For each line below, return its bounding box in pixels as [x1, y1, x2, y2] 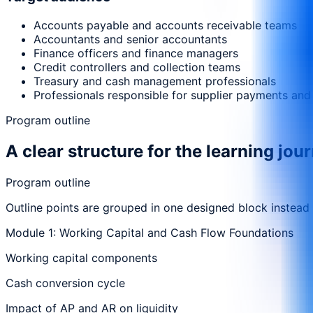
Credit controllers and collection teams [34, 60, 240, 75]
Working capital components [6, 250, 157, 265]
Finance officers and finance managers [34, 46, 238, 61]
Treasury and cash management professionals [34, 74, 276, 89]
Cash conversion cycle [6, 275, 125, 290]
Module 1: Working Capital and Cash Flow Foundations [6, 225, 293, 240]
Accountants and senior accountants [34, 32, 227, 47]
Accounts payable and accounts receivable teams [34, 18, 297, 33]
